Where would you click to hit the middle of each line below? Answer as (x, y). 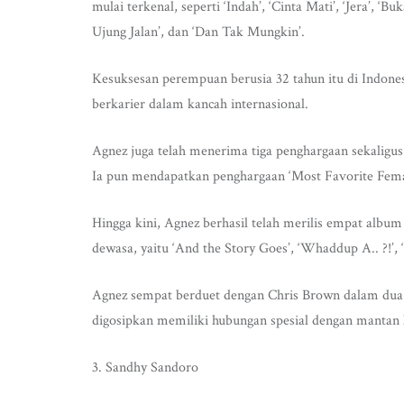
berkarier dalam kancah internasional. (200, 104)
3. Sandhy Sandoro (145, 367)
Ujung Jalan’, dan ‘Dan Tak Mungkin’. (198, 32)
